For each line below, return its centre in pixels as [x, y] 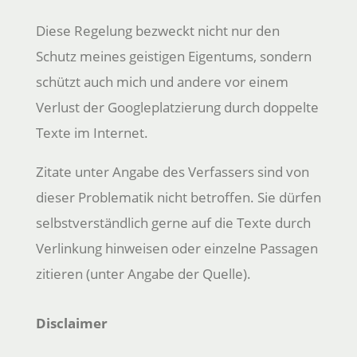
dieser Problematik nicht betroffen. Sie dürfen [178, 197]
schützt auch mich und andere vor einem [162, 81]
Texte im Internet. [92, 132]
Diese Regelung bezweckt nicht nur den [157, 30]
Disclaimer [71, 323]
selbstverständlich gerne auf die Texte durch [173, 222]
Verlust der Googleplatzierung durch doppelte [177, 107]
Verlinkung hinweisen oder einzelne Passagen [177, 248]
